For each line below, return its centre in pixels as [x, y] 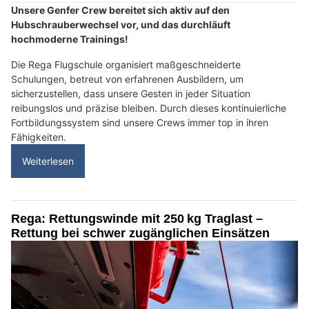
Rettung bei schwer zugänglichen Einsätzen [140, 233]
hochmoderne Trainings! [70, 39]
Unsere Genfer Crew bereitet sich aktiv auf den [120, 10]
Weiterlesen [48, 161]
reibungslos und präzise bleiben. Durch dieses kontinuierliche [149, 108]
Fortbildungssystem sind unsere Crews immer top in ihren [140, 122]
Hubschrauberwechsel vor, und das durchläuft [121, 24]
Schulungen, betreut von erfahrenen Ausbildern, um [127, 79]
